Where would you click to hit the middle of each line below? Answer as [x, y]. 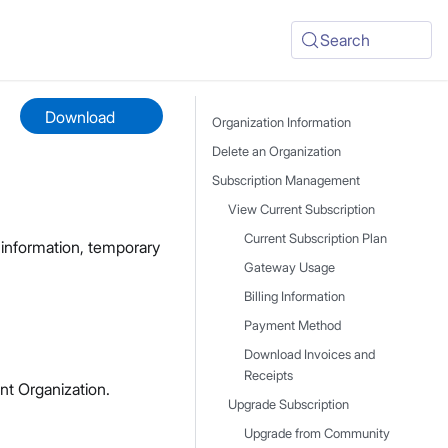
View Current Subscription [301, 209]
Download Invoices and [309, 354]
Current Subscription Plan [315, 238]
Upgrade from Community [317, 433]
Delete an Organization [276, 151]
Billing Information [294, 296]
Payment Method [292, 325]
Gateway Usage [289, 267]
